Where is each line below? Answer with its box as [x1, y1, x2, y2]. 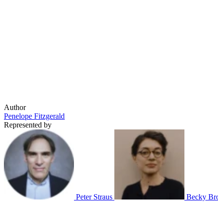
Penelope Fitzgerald [4, 111, 65, 120]
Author [4, 103, 26, 111]
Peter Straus [76, 192, 114, 201]
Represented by [4, 120, 52, 129]
